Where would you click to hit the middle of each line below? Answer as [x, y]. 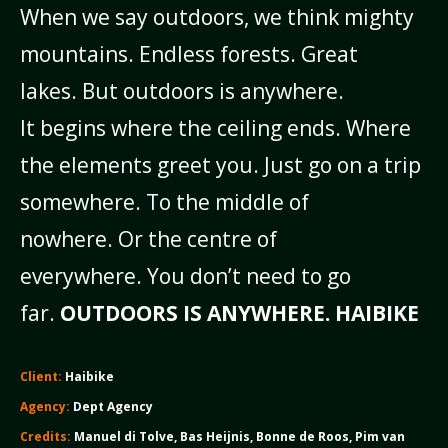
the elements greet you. [141, 165]
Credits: [45, 436]
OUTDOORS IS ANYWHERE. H [205, 313]
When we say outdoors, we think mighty [216, 17]
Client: [40, 376]
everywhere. [83, 276]
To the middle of [227, 202]
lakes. [50, 91]
